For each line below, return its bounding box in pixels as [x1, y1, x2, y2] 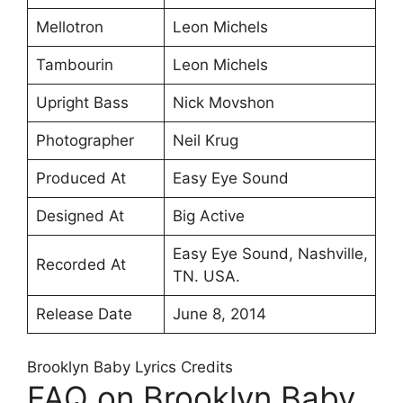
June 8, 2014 [172, 304, 266, 323]
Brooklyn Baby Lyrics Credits [27, 358, 233, 377]
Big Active [172, 206, 245, 225]
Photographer [35, 130, 134, 149]
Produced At [35, 168, 126, 187]
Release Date [35, 304, 132, 323]
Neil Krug [172, 130, 238, 149]
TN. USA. [172, 266, 240, 285]
